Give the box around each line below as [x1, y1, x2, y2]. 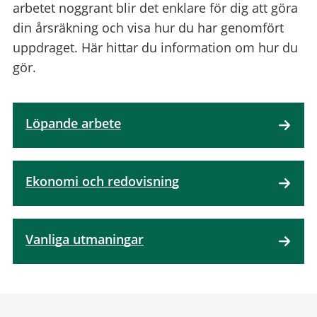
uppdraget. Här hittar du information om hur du [13, 38, 298, 56]
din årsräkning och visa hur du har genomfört [13, 18, 284, 36]
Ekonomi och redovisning [25, 172, 179, 190]
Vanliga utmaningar [25, 230, 144, 248]
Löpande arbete [25, 114, 121, 132]
